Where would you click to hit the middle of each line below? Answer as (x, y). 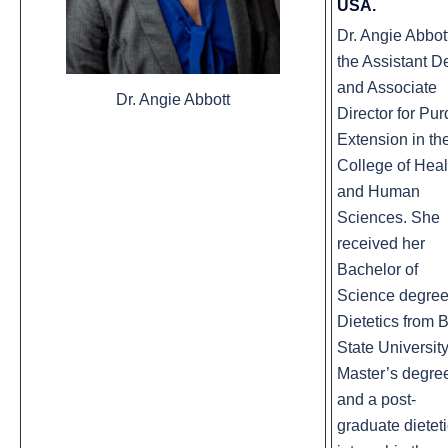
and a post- (376, 400)
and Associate (387, 88)
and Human (378, 192)
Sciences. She (388, 218)
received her (381, 244)
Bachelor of (377, 270)
